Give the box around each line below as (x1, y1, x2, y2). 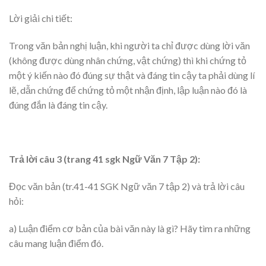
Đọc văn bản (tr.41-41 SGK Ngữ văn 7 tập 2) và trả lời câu (9, 180, 245, 192)
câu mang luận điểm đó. (9, 237, 103, 249)
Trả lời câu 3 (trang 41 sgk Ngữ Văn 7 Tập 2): (9, 153, 200, 165)
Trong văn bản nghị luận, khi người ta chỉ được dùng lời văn (9, 39, 250, 51)
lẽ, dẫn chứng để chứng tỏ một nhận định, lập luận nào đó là (9, 84, 247, 96)
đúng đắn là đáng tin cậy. (9, 99, 107, 110)
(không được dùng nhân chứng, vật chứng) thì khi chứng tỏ (9, 54, 246, 66)
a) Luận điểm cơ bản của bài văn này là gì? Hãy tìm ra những (9, 222, 251, 234)
